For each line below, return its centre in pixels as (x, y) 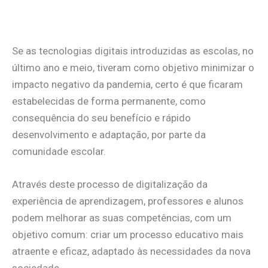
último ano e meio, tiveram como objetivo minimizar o (133, 67)
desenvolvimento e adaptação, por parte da (109, 134)
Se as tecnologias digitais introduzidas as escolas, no (133, 51)
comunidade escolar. (59, 151)
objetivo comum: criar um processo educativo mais (128, 235)
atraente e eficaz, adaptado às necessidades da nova (131, 252)
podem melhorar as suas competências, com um (122, 218)
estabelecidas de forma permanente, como (109, 101)
